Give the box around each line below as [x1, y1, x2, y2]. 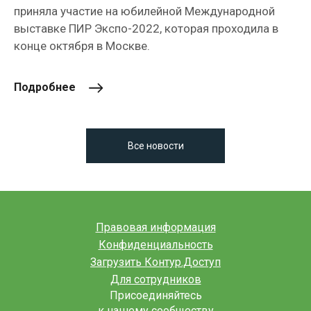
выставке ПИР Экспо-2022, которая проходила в [14, 22, 278, 36]
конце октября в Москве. [14, 39, 150, 53]
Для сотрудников [110, 273, 201, 287]
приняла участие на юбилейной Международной [14, 4, 275, 19]
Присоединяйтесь [109, 289, 202, 303]
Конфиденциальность [98, 238, 213, 252]
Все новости [127, 140, 184, 152]
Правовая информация [95, 221, 216, 235]
